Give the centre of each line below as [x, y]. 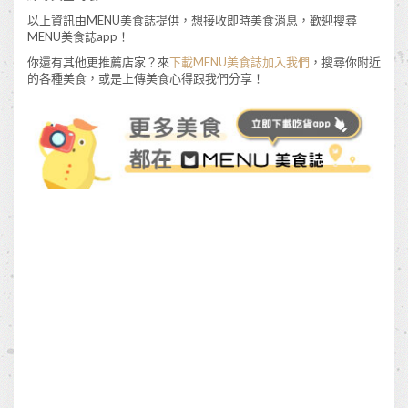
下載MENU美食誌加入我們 [240, 62]
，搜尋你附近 [345, 62]
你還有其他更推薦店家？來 [98, 62]
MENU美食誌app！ [78, 37]
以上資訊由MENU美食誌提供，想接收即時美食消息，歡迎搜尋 [192, 20]
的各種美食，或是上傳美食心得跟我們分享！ [146, 79]
